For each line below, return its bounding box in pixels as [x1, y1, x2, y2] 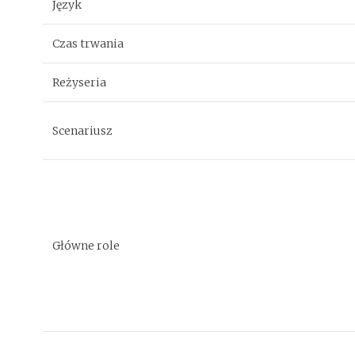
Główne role [52, 238, 120, 253]
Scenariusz [52, 123, 113, 138]
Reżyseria [52, 74, 106, 90]
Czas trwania [52, 36, 124, 51]
